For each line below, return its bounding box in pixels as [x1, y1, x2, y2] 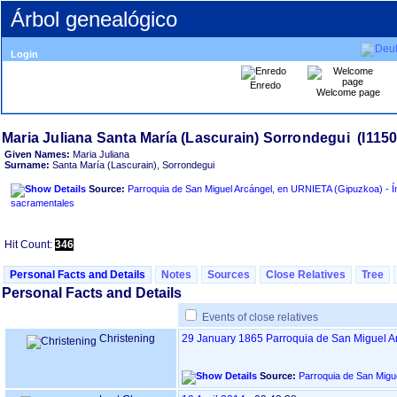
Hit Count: [4, 238, 55, 251]
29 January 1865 [182, 332, 263, 345]
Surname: [4, 160, 50, 170]
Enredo [250, 80, 281, 90]
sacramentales [11, 198, 74, 208]
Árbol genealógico [11, 7, 177, 31]
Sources [207, 269, 250, 281]
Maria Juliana [70, 149, 129, 160]
